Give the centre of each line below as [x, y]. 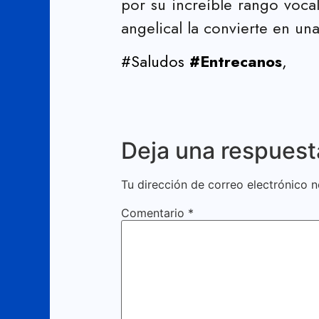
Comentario [155, 213]
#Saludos [155, 61]
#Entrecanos [236, 61]
